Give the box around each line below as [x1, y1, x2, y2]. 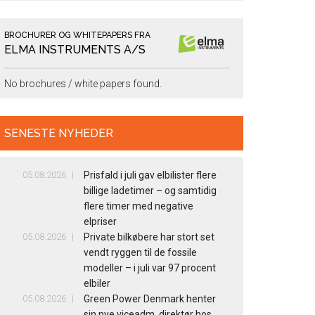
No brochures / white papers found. [4, 78, 162, 90]
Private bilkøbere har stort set [84, 231, 215, 243]
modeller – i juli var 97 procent [84, 262, 217, 274]
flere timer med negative [84, 200, 194, 212]
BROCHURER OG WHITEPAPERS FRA [4, 30, 150, 41]
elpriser [84, 216, 117, 228]
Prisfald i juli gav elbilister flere [84, 169, 217, 181]
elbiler [84, 278, 111, 290]
